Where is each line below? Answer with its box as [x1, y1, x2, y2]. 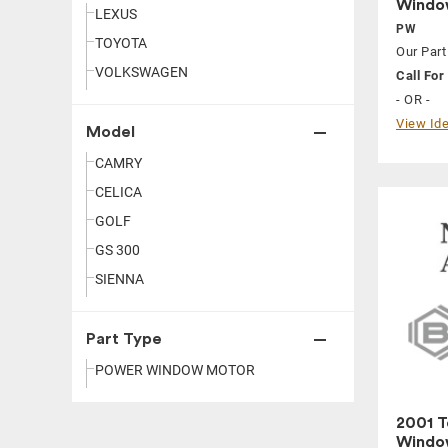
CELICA [95, 184, 142, 200]
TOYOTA [95, 35, 147, 51]
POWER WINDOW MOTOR [95, 362, 255, 378]
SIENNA [95, 271, 144, 287]
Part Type [86, 331, 162, 347]
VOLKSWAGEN [95, 64, 188, 80]
